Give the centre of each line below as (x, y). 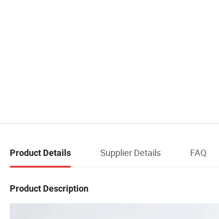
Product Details (40, 153)
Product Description (49, 188)
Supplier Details (131, 153)
